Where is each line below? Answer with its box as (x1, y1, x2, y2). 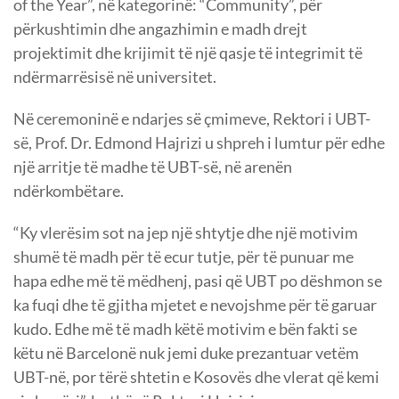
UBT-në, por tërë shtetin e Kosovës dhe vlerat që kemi (13, 367, 379, 387)
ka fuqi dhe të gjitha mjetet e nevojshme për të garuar (13, 295, 377, 315)
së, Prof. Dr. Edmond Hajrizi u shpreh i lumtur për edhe (13, 133, 385, 153)
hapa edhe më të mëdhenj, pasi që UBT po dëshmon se (13, 271, 382, 291)
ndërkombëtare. (13, 181, 124, 201)
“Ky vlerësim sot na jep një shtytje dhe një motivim (13, 223, 358, 243)
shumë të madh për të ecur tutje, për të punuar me (13, 247, 354, 267)
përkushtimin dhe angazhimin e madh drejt (13, 19, 307, 39)
